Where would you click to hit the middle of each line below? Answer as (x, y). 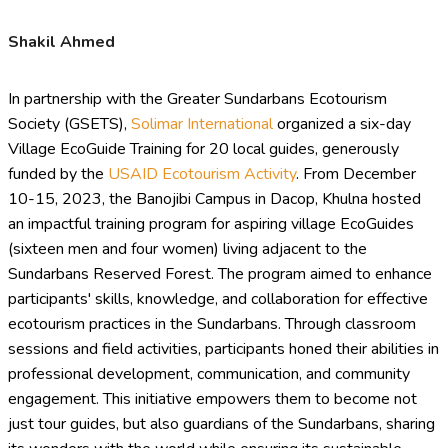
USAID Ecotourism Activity (202, 174)
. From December (356, 174)
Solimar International (202, 124)
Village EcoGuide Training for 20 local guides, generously (203, 149)
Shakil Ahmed (61, 42)
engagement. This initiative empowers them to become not (212, 399)
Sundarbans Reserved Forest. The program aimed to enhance (220, 274)
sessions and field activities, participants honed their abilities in (223, 349)
